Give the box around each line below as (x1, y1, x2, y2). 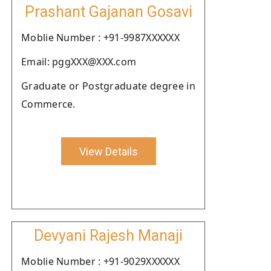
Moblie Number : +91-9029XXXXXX (21, 255, 180, 268)
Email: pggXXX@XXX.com (21, 55, 137, 68)
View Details (79, 145, 138, 158)
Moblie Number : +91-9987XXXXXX (21, 31, 180, 44)
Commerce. (21, 97, 76, 111)
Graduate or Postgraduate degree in (21, 79, 195, 93)
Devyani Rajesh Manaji (34, 227, 183, 244)
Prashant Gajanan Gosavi (24, 3, 192, 21)
